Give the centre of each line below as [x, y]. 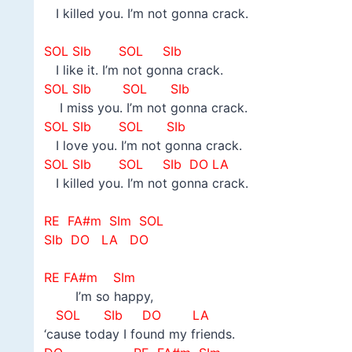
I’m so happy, [98, 297]
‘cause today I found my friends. [139, 334]
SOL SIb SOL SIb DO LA [136, 165]
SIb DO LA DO [96, 240]
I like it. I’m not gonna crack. [133, 70]
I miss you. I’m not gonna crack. [145, 108]
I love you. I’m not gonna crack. [143, 146]
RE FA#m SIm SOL [103, 221]
